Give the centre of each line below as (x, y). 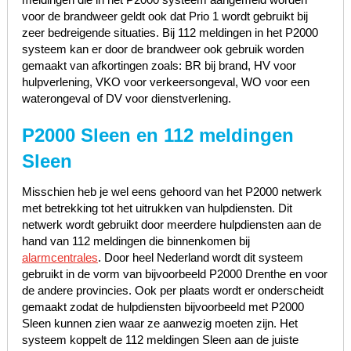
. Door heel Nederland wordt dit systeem (200, 257)
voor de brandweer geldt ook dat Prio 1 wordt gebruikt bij (165, 16)
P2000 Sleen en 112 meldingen (157, 135)
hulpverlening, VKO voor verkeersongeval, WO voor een (165, 81)
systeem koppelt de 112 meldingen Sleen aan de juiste (160, 339)
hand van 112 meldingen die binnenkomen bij (136, 241)
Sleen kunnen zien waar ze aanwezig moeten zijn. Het (159, 323)
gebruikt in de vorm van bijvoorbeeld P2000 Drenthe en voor (174, 273)
